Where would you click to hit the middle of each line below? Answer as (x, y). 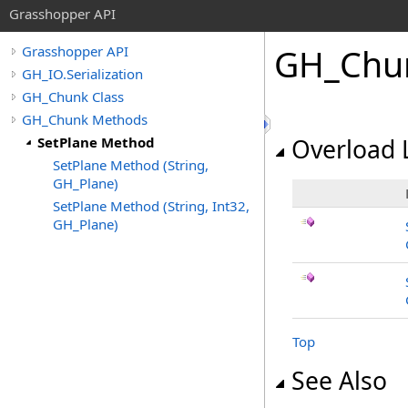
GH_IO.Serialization (82, 74)
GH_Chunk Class (73, 97)
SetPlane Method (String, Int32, (151, 206)
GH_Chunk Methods (85, 119)
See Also (339, 381)
